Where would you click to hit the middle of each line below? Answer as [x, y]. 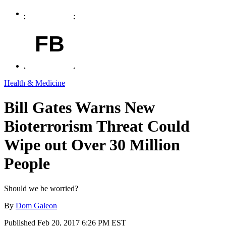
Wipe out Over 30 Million [92, 145]
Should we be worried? [41, 188]
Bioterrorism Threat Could [97, 126]
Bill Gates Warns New [79, 108]
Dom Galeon [36, 205]
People [27, 164]
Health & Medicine [35, 83]
